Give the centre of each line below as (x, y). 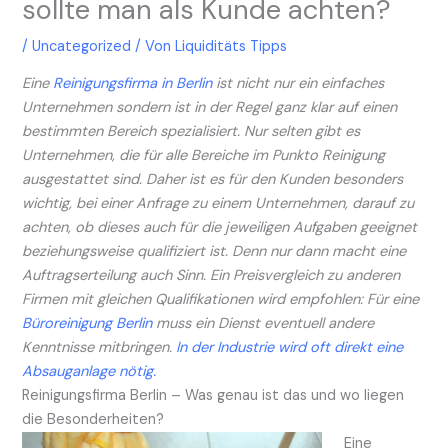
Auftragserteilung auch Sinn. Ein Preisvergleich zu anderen (211, 275)
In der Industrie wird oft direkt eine (290, 347)
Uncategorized (82, 47)
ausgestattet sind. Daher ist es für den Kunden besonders (213, 179)
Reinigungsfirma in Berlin (133, 83)
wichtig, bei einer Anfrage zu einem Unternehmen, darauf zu (218, 203)
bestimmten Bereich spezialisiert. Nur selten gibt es (191, 131)
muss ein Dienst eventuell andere (263, 323)
